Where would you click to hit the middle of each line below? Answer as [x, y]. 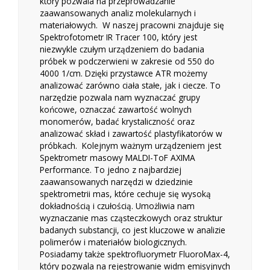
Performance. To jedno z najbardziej [111, 170]
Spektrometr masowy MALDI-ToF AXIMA [118, 158]
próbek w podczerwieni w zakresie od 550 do [127, 61]
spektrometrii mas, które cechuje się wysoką [125, 194]
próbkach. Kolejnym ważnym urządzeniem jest [130, 146]
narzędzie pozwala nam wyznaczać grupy [120, 98]
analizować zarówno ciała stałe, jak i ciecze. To [130, 86]
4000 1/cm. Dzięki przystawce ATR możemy [124, 74]
